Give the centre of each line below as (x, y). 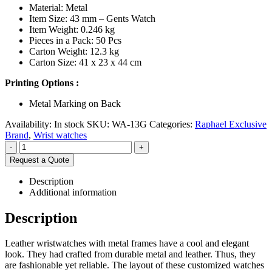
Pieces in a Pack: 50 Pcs (75, 40)
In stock (69, 124)
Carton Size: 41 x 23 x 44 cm (85, 62)
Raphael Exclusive (231, 124)
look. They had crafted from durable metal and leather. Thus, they (130, 254)
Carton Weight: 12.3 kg (74, 51)
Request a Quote (39, 160)
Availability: (29, 124)
